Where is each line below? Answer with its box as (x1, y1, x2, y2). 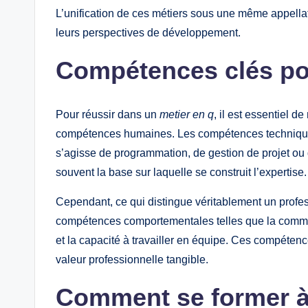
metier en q (159, 109, 214, 121)
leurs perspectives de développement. (56, 27, 241, 39)
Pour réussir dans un (56, 109, 159, 121)
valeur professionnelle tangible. (56, 254, 208, 266)
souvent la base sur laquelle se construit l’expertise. (56, 166, 307, 179)
